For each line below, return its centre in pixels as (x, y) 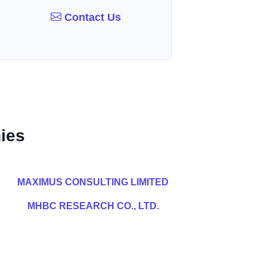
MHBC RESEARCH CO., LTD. (93, 206)
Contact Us (91, 17)
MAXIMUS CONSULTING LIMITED (93, 182)
